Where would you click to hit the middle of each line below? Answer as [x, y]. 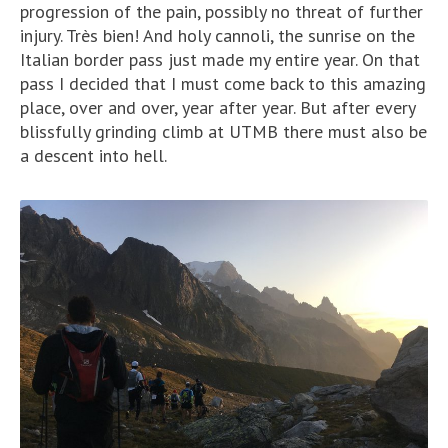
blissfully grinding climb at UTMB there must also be [223, 131]
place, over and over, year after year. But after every [217, 107]
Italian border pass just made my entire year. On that [220, 59]
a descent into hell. [93, 155]
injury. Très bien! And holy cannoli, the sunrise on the [217, 35]
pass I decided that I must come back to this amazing [223, 83]
